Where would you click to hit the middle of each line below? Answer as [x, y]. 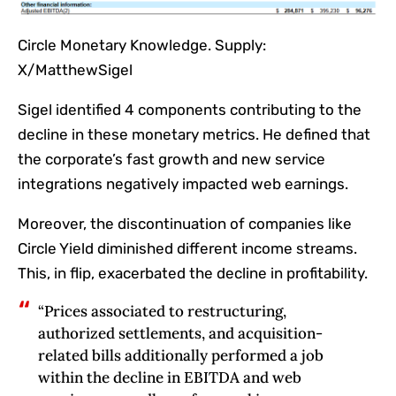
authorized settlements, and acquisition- [180, 333]
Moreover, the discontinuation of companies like [185, 223]
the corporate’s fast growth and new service [171, 159]
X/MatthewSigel [75, 69]
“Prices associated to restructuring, [162, 311]
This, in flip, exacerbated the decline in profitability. [193, 273]
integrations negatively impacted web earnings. [183, 183]
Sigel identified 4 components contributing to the [190, 109]
